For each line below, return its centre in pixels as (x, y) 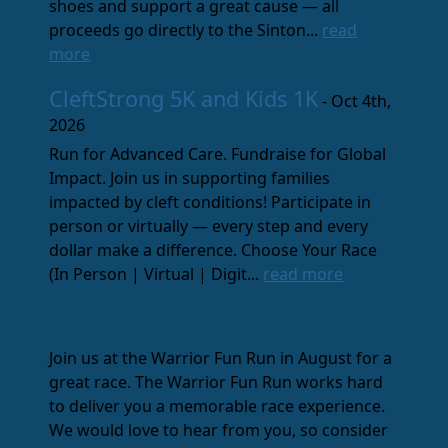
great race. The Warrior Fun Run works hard (216, 382)
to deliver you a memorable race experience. (217, 406)
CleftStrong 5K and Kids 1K (184, 99)
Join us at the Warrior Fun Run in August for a (221, 358)
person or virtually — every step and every (209, 226)
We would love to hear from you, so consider (219, 430)
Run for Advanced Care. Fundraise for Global (218, 154)
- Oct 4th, (355, 101)
